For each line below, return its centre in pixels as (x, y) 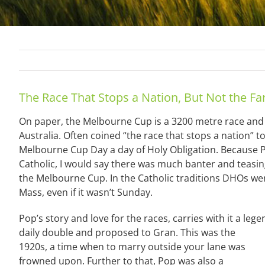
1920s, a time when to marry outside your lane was (132, 247)
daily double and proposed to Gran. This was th (125, 233)
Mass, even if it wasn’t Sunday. (86, 193)
